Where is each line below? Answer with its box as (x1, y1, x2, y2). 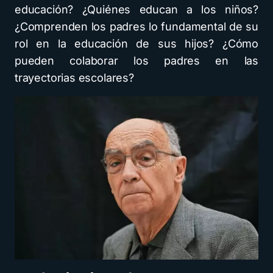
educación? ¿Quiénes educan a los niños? (15, 3, 258, 16)
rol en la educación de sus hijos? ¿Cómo (15, 37, 258, 50)
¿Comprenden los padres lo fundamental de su (15, 20, 258, 33)
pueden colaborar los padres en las (15, 54, 258, 67)
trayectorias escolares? (15, 71, 134, 84)
